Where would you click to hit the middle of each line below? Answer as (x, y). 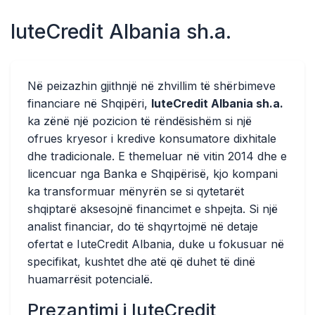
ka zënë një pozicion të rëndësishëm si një (140, 121)
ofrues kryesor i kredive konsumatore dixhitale (152, 139)
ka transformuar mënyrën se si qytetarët (136, 191)
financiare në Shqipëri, (89, 103)
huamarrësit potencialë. (90, 279)
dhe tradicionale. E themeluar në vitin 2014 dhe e (157, 156)
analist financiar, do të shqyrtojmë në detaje (143, 226)
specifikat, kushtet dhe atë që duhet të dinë (141, 262)
